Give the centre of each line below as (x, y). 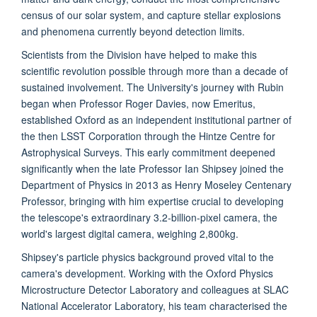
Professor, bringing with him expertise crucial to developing (152, 201)
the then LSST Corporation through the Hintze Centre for (148, 136)
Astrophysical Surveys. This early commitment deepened (148, 152)
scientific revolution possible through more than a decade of (155, 70)
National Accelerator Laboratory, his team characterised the (154, 305)
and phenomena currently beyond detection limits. (133, 31)
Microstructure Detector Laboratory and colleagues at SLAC (155, 289)
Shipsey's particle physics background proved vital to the (148, 257)
